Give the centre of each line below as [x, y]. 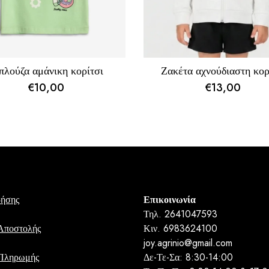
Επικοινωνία [170, 199]
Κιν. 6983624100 [181, 228]
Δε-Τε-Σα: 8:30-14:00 [189, 257]
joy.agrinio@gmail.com [188, 243]
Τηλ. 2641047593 [181, 214]
